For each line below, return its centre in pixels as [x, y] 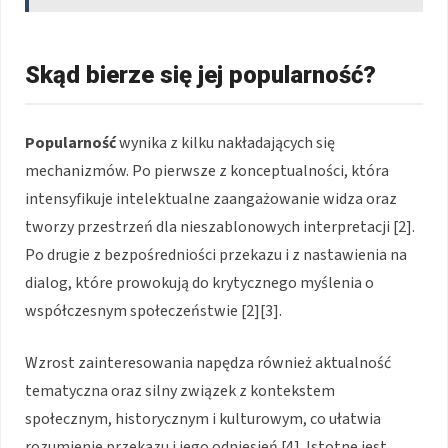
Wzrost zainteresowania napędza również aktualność [208, 362]
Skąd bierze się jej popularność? [200, 74]
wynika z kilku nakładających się [225, 142]
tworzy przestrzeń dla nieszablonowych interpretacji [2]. [220, 226]
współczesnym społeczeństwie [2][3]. [153, 310]
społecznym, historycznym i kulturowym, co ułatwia [203, 418]
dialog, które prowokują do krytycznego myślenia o [199, 282]
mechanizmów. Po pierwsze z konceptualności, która [207, 170]
